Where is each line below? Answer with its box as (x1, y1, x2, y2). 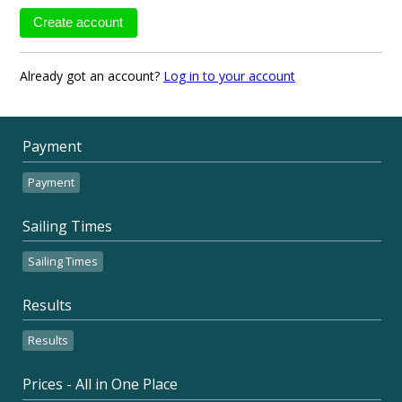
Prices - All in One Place (22, 374, 178, 395)
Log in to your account (163, 67, 295, 85)
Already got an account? (20, 67, 163, 85)
